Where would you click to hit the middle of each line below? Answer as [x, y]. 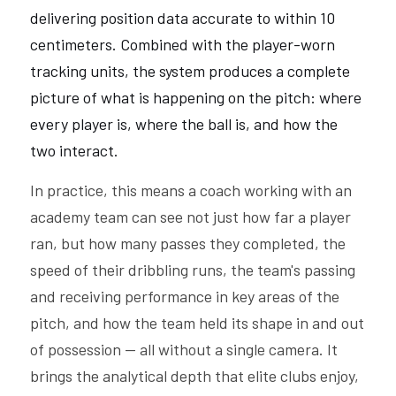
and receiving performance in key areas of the [185, 296]
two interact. [74, 150]
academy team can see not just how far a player [190, 217]
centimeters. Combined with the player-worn [183, 44]
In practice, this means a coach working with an [191, 190]
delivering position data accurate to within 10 [183, 18]
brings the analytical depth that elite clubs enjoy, [194, 376]
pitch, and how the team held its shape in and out [197, 323]
